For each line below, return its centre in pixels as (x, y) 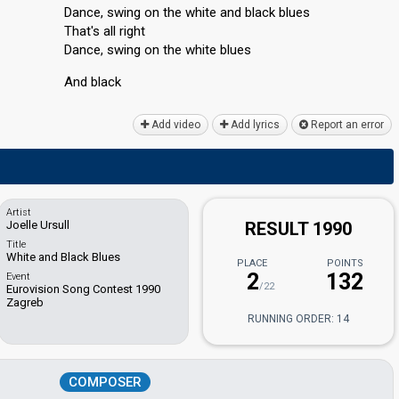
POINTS (345, 263)
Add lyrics (254, 125)
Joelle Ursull (38, 225)
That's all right (105, 31)
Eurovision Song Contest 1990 (84, 289)
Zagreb (25, 302)
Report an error (346, 125)
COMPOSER (105, 382)
